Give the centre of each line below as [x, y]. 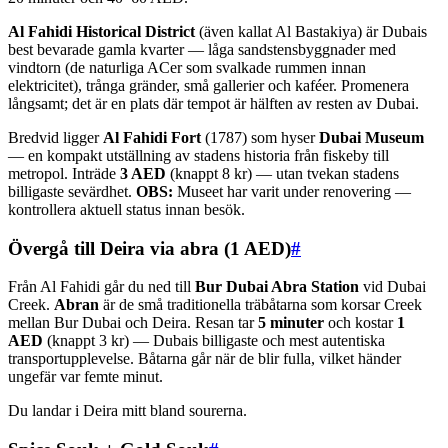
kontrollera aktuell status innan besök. [126, 209]
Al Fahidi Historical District [101, 31]
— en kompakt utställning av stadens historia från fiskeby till [198, 155]
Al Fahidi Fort [152, 137]
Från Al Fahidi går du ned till [101, 287]
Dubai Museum [371, 137]
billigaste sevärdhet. [72, 191]
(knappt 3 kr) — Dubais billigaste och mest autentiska [214, 341]
